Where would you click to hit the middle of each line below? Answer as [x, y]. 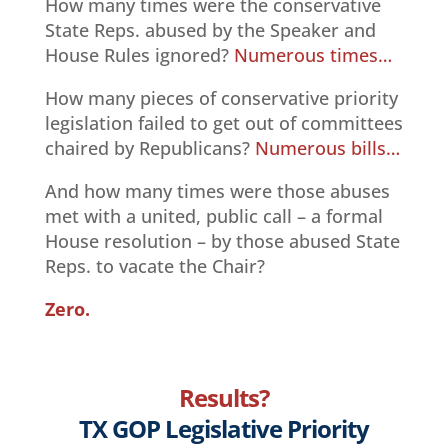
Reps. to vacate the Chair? [154, 265]
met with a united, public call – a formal [213, 215]
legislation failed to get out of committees [223, 122]
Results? [223, 397]
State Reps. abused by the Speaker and [210, 29]
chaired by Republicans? [149, 147]
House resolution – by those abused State [222, 240]
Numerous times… [312, 54]
